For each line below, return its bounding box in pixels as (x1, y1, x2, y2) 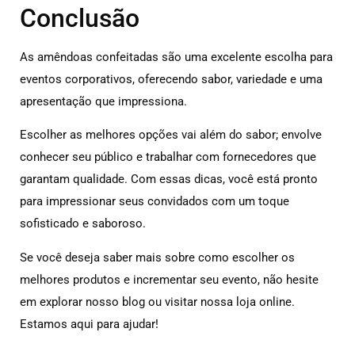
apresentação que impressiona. (20, 94, 187, 109)
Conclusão (20, 2, 139, 33)
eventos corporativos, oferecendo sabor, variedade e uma (20, 71, 323, 86)
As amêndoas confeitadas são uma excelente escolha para (20, 49, 333, 64)
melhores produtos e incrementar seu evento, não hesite (20, 272, 319, 287)
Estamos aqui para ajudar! (20, 316, 158, 331)
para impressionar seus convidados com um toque (20, 194, 289, 209)
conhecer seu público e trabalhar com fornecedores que (20, 150, 316, 165)
